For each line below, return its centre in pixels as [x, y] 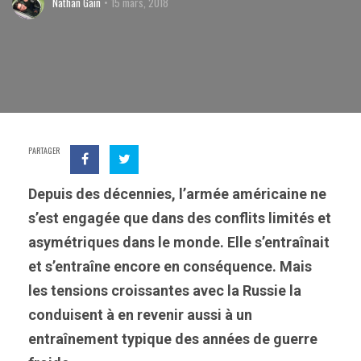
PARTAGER [44, 150]
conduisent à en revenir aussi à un [140, 315]
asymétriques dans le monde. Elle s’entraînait [179, 242]
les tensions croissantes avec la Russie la [165, 290]
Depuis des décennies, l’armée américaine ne [177, 194]
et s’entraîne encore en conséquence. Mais [170, 266]
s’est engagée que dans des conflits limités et [180, 218]
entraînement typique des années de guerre [173, 339]
